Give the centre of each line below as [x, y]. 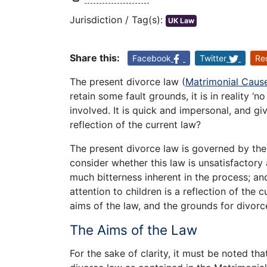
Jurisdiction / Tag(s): [118, 20]
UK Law [181, 21]
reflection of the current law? [135, 125]
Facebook [152, 58]
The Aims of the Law [133, 230]
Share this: [95, 58]
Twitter [213, 58]
